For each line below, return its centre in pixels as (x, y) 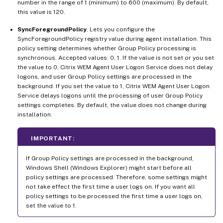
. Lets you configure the (121, 29)
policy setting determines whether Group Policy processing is (107, 48)
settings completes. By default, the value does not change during (112, 105)
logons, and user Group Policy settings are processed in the (105, 76)
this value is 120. (41, 12)
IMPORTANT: (53, 138)
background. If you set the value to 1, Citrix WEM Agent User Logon (113, 86)
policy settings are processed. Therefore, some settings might (116, 177)
